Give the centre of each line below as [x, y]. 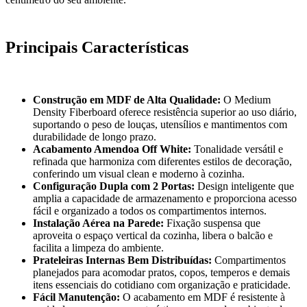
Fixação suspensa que [212, 223]
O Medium [246, 99]
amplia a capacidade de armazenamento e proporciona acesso [165, 198]
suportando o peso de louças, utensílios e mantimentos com [160, 124]
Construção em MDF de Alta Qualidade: [127, 99]
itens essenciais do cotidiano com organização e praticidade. [162, 284]
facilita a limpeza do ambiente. [98, 247]
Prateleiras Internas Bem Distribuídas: [122, 260]
